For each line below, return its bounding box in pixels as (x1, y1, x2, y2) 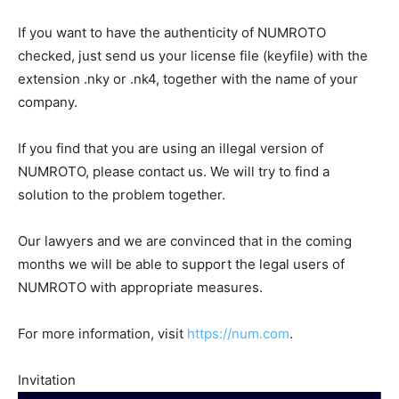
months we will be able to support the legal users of (18, 256, 345, 273)
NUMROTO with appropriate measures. (18, 279, 263, 297)
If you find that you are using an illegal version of (18, 140, 323, 158)
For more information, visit (18, 325, 187, 343)
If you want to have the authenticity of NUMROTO (18, 24, 326, 42)
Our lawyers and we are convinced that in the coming (18, 232, 352, 250)
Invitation (18, 371, 76, 389)
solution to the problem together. (18, 186, 225, 204)
